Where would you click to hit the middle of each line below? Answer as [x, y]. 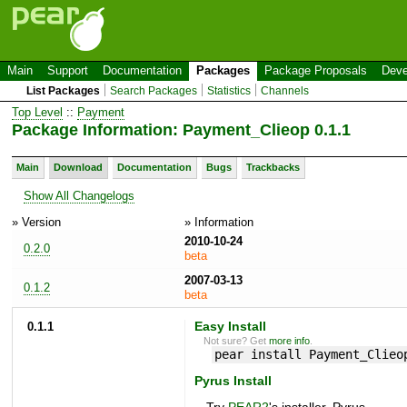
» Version [36, 222]
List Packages [64, 91]
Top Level [37, 112]
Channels [285, 91]
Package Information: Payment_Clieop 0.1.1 [181, 129]
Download [78, 167]
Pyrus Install [233, 382]
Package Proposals [316, 70]
